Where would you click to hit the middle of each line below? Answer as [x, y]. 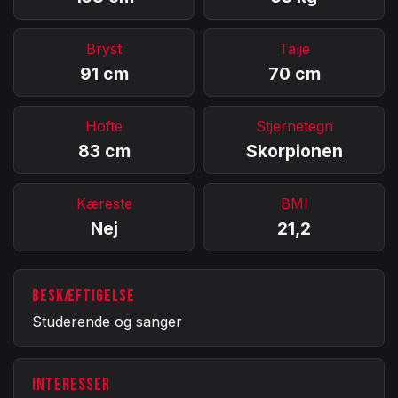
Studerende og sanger [107, 321]
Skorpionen [294, 151]
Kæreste [104, 203]
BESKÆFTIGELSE [84, 296]
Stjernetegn [294, 126]
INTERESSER [71, 385]
